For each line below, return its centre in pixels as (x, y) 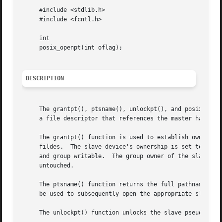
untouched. (48, 166)
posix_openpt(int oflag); (72, 48)
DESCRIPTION (45, 79)
